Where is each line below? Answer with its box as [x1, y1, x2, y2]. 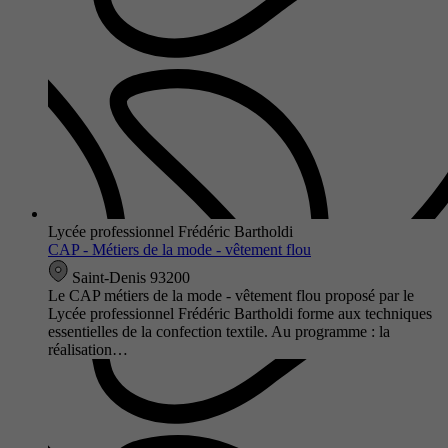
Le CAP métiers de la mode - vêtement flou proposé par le [48, 286, 414, 304]
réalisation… [48, 340, 128, 358]
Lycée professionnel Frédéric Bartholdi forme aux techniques [48, 304, 432, 322]
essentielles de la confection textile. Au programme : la [48, 322, 390, 340]
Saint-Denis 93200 [68, 268, 190, 286]
